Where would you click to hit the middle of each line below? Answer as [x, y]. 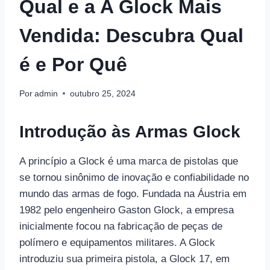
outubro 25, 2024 [103, 93]
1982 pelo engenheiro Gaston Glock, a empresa [127, 210]
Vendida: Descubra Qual [131, 35]
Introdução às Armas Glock [130, 131]
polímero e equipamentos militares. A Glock [117, 242]
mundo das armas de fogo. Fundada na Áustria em [133, 193]
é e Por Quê [73, 64]
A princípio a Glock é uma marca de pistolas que [129, 161]
